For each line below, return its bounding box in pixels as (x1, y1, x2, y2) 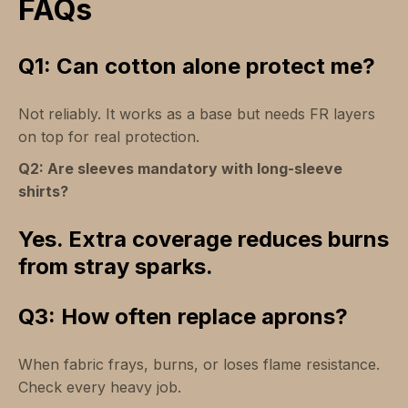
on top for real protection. (18, 127, 199, 147)
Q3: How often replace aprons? (18, 303, 348, 331)
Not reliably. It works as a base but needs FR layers (18, 105, 375, 124)
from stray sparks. (18, 253, 213, 280)
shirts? (18, 182, 68, 201)
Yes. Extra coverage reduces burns (18, 226, 389, 253)
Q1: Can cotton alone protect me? (18, 53, 375, 80)
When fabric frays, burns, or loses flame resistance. (18, 355, 380, 374)
